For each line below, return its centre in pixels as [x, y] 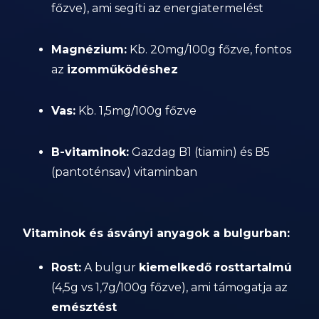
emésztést [84, 307]
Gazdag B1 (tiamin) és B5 [200, 152]
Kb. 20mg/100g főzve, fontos [209, 49]
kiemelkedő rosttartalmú [216, 267]
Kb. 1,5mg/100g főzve [136, 111]
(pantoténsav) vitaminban [125, 172]
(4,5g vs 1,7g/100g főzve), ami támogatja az [170, 287]
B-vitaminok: [90, 152]
